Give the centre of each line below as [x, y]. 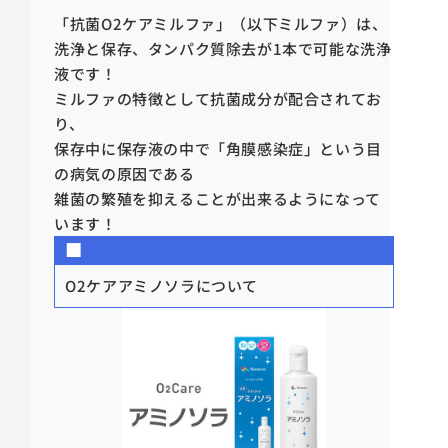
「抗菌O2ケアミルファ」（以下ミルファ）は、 [221, 24]
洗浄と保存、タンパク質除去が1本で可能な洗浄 [223, 49]
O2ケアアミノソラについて [161, 286]
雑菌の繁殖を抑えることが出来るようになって [217, 199]
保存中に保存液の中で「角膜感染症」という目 [218, 149]
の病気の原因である [124, 174]
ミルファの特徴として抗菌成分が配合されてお [218, 99]
